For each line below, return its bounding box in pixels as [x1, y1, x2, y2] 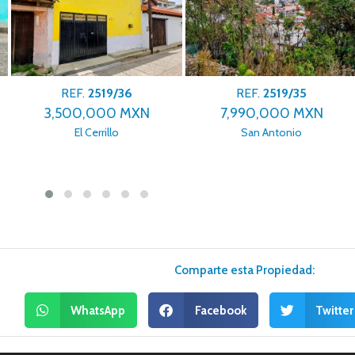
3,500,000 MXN [43, 104, 150, 122]
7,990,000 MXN [219, 104, 323, 122]
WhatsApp [71, 303, 126, 318]
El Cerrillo [74, 124, 119, 139]
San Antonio [241, 124, 303, 139]
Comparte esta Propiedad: [174, 263, 315, 277]
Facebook [194, 303, 246, 318]
